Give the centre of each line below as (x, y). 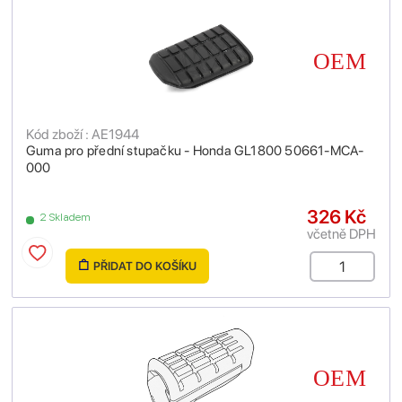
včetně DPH (341, 234)
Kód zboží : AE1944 (83, 134)
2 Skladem (66, 217)
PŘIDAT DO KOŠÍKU (144, 266)
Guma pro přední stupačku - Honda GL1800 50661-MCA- (195, 151)
